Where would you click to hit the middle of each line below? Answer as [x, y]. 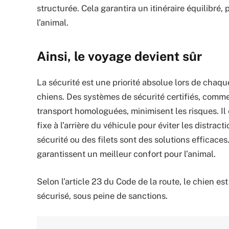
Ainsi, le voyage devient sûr [119, 56]
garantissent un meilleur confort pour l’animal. [126, 154]
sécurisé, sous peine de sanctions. [102, 196]
